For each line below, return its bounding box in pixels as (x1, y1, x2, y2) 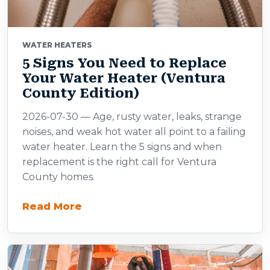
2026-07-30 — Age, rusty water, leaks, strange (22, 111, 242, 122)
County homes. (22, 171, 95, 183)
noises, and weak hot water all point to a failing (22, 126, 246, 137)
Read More (22, 200, 82, 212)
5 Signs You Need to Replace (22, 55, 227, 71)
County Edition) (22, 86, 139, 101)
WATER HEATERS (22, 40, 92, 49)
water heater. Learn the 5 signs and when (22, 141, 222, 152)
